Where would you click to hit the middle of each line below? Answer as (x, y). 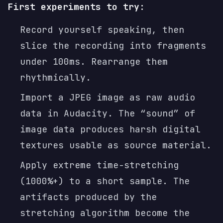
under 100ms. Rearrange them (94, 61)
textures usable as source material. (116, 145)
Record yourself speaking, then (102, 30)
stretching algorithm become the (105, 213)
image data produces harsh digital (110, 129)
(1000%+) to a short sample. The (105, 181)
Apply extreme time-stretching (99, 165)
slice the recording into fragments (113, 46)
